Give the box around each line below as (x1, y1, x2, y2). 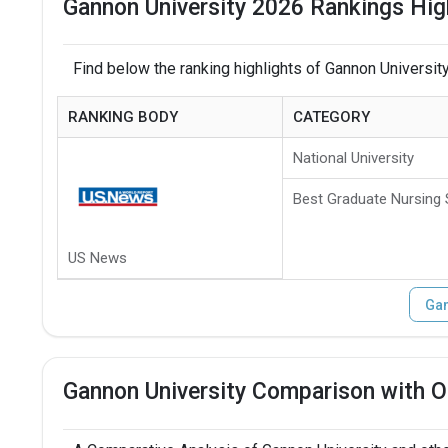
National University (292, 148, 414, 167)
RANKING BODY (67, 107, 178, 126)
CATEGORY (292, 107, 370, 126)
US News (67, 248, 127, 267)
